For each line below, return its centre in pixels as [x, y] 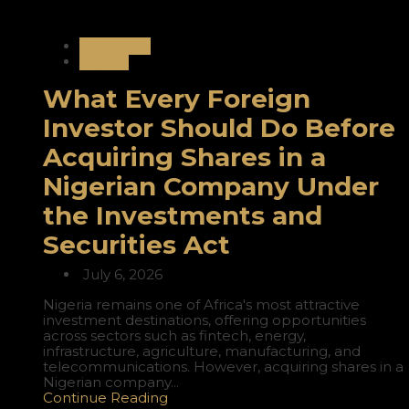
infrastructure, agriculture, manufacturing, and [202, 351]
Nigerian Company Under [211, 187]
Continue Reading [105, 398]
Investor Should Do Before [219, 128]
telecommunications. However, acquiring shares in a [223, 367]
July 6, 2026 [121, 275]
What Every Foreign [177, 99]
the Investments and [183, 216]
